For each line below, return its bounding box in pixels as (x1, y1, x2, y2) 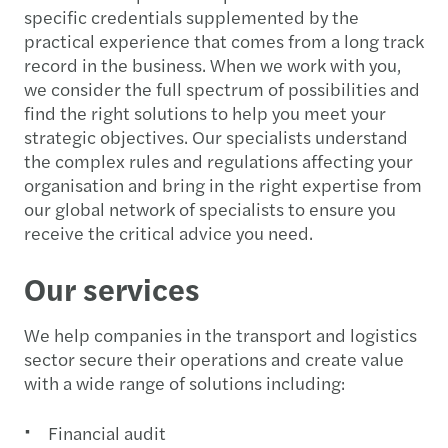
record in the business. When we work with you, (24, 51, 401, 77)
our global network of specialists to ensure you (24, 195, 396, 221)
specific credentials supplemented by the (24, 3, 359, 29)
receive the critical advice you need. (24, 219, 313, 245)
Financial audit (48, 419, 166, 445)
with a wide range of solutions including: (24, 369, 345, 395)
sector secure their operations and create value (24, 345, 404, 371)
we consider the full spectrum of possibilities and (24, 75, 420, 101)
